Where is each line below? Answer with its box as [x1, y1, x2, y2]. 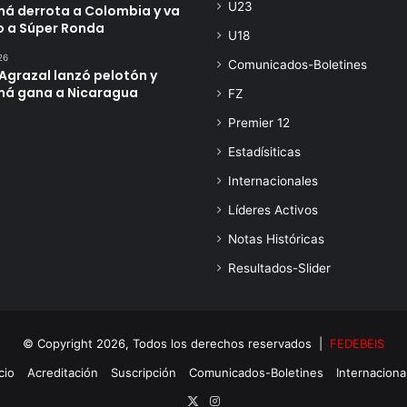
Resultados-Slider [228, 261, 331, 276]
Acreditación [26, 365, 98, 381]
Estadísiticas [228, 144, 301, 160]
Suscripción [110, 365, 176, 381]
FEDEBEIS [330, 336, 384, 352]
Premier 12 [228, 115, 290, 131]
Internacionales [228, 174, 318, 189]
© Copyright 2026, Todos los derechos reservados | [23, 336, 330, 352]
